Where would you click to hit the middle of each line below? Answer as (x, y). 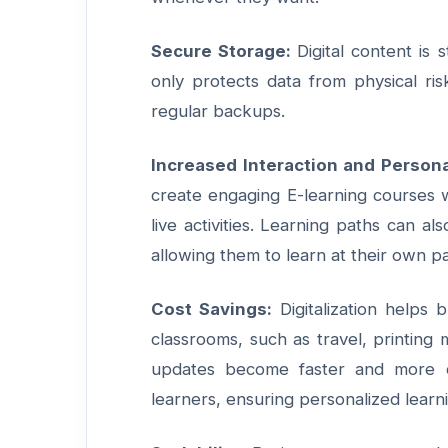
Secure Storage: (224, 51)
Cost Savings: (215, 309)
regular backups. (218, 111)
